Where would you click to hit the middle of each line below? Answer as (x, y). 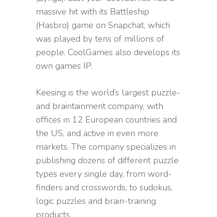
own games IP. (64, 66)
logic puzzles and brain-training (96, 201)
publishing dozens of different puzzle (107, 161)
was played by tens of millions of (100, 39)
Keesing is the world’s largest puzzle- (108, 93)
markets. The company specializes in (106, 147)
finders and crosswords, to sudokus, (104, 188)
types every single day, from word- (104, 174)
